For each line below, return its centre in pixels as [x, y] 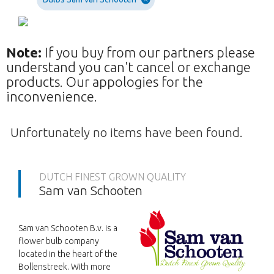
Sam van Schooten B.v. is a [68, 228]
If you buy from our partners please [148, 53]
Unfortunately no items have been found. [126, 132]
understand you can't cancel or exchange [128, 67]
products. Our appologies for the [105, 82]
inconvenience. [52, 97]
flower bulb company [59, 241]
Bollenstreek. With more [65, 267]
